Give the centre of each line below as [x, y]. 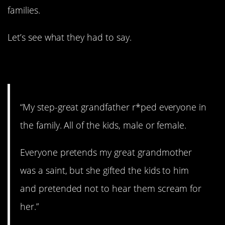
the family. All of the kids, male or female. [103, 125]
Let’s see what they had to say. [70, 37]
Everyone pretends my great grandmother [106, 152]
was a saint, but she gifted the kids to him [105, 171]
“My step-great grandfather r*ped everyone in [114, 107]
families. [24, 10]
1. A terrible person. [92, 65]
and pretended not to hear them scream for [111, 189]
